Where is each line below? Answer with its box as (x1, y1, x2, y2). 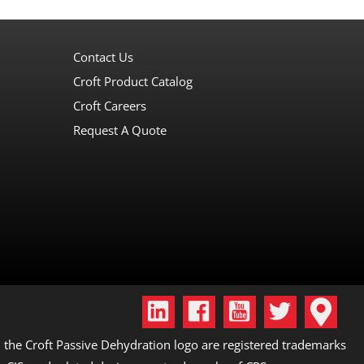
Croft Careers (72, 97, 146, 114)
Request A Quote (72, 121, 167, 138)
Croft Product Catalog (72, 72, 193, 89)
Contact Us (72, 48, 133, 65)
